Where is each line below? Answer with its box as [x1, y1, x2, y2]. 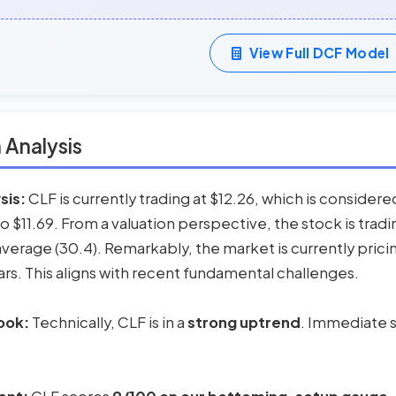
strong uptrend [187, 313, 301, 332]
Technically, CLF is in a [29, 313, 187, 332]
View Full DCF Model [248, 43, 390, 61]
